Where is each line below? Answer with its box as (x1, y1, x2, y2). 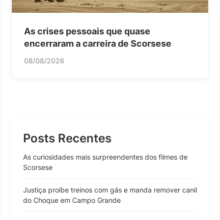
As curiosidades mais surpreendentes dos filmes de (23, 152, 188, 161)
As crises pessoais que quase (24, 26, 150, 36)
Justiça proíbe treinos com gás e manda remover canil (23, 185, 197, 194)
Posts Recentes (23, 131, 111, 145)
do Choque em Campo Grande (23, 195, 121, 204)
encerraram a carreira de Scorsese (24, 38, 171, 49)
